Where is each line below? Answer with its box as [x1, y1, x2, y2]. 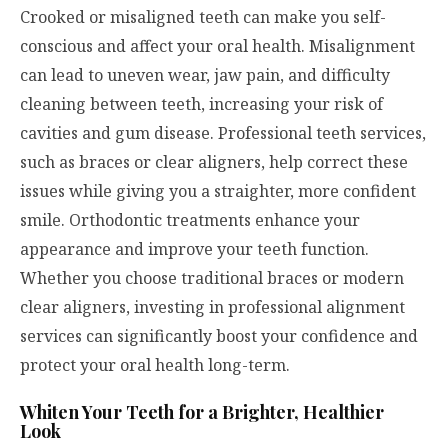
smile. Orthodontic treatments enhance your [20, 209, 360, 232]
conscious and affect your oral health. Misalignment [20, 35, 415, 58]
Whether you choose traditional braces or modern [20, 267, 404, 290]
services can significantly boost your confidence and [20, 325, 418, 348]
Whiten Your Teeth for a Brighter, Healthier [20, 399, 384, 424]
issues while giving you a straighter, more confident [20, 180, 416, 203]
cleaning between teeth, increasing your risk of [20, 93, 383, 116]
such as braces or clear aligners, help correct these [20, 151, 408, 174]
